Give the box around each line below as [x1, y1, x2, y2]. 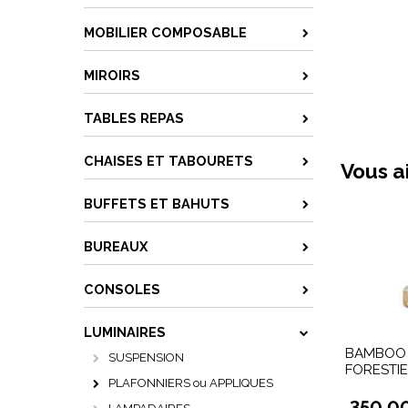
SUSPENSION [108, 351, 184, 364]
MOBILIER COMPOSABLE [84, 25, 247, 40]
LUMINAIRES [84, 324, 166, 340]
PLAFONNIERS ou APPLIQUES [108, 376, 273, 390]
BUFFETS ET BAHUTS [84, 196, 229, 211]
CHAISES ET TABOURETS [84, 153, 253, 168]
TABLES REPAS [84, 110, 184, 126]
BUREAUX [84, 239, 148, 254]
